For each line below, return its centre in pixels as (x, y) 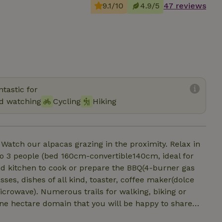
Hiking (105, 101)
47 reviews (185, 6)
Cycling (67, 101)
